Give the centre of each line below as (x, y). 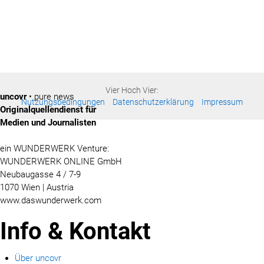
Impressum (222, 102)
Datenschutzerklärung (153, 102)
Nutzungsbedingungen (63, 102)
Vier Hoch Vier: (132, 90)
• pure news (50, 96)
